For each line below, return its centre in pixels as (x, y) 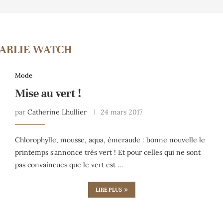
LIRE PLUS (109, 189)
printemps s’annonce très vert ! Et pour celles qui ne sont (108, 152)
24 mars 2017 (121, 112)
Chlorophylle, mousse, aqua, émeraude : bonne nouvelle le (110, 140)
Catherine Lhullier (57, 112)
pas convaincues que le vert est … (69, 165)
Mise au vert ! (48, 93)
